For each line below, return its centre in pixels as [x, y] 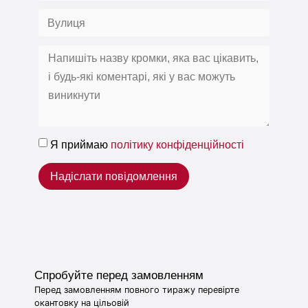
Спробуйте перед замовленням [119, 275]
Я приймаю [81, 145]
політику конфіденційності [178, 145]
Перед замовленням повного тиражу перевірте [137, 289]
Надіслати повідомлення [114, 176]
